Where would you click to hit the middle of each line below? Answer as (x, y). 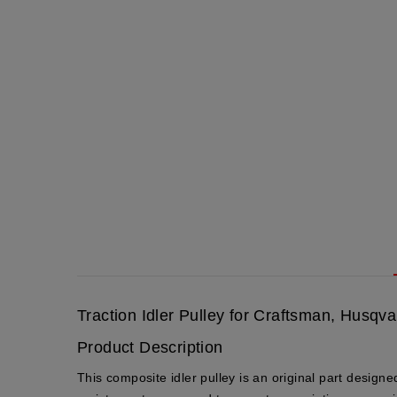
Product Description (150, 347)
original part (307, 377)
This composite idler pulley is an (175, 377)
